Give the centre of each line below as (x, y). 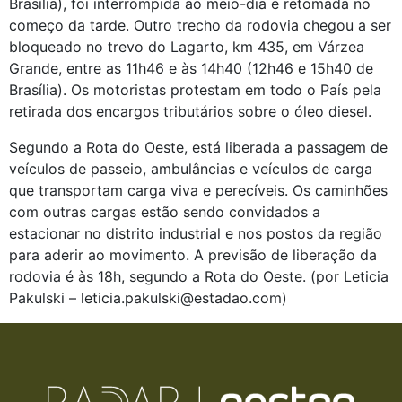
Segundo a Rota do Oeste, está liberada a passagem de (198, 147)
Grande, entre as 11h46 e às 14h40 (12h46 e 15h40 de (191, 68)
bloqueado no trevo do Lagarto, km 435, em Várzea (187, 47)
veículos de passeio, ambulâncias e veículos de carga (191, 169)
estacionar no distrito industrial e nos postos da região (196, 233)
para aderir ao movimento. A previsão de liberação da (193, 255)
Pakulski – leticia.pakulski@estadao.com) (148, 298)
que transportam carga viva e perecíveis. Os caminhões (198, 190)
